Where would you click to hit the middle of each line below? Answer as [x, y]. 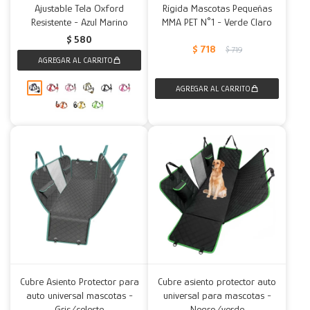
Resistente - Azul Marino [79, 22]
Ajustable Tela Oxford [79, 8]
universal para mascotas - [217, 295]
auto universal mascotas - [79, 295]
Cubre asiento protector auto [217, 281]
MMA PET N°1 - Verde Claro [217, 22]
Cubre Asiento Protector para [79, 281]
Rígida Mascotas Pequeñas [217, 8]
